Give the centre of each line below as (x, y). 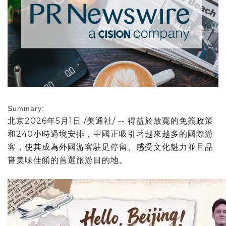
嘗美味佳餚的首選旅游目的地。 (68, 160)
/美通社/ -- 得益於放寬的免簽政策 (147, 121)
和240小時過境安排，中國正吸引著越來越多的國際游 (110, 134)
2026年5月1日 (53, 121)
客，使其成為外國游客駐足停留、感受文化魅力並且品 (110, 147)
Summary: (26, 108)
